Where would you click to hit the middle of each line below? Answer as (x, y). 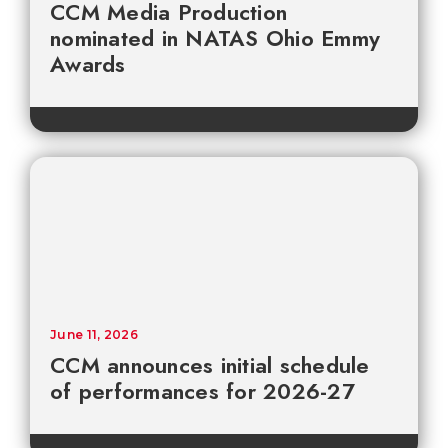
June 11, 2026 (94, 334)
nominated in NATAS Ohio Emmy (215, 37)
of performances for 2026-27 (202, 390)
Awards (88, 63)
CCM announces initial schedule (210, 364)
